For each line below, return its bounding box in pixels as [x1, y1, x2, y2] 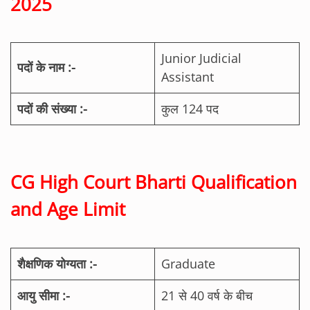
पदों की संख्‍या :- [17, 100, 87, 118]
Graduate [161, 255, 215, 272]
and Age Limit [10, 197, 125, 221]
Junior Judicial [161, 50, 241, 67]
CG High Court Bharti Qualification [10, 170, 297, 194]
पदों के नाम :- [17, 59, 75, 76]
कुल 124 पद [161, 100, 219, 118]
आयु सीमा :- [17, 286, 70, 304]
